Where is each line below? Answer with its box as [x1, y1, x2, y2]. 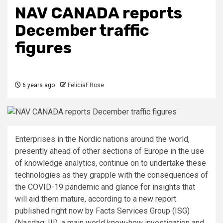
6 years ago [21, 81, 55, 89]
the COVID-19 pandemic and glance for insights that [15, 182, 195, 192]
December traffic [15, 20, 149, 40]
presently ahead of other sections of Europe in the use [15, 146, 204, 156]
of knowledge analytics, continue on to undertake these [15, 158, 206, 168]
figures [15, 38, 72, 57]
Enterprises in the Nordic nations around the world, [15, 134, 190, 144]
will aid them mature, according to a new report [15, 194, 176, 204]
